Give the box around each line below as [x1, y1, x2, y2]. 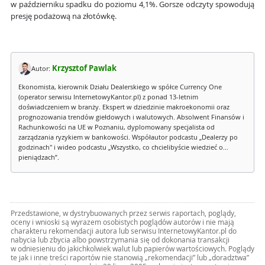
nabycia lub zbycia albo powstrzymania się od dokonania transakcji [11, 235, 230, 245]
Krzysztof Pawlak [52, 63, 117, 74]
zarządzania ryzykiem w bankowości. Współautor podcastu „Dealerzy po [18, 133, 238, 142]
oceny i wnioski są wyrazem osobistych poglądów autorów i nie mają [11, 218, 234, 227]
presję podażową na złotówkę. [11, 11, 117, 22]
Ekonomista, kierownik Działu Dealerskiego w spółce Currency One [18, 83, 222, 92]
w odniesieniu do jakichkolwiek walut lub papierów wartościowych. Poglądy [11, 244, 254, 254]
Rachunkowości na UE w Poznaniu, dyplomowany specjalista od [18, 123, 215, 132]
